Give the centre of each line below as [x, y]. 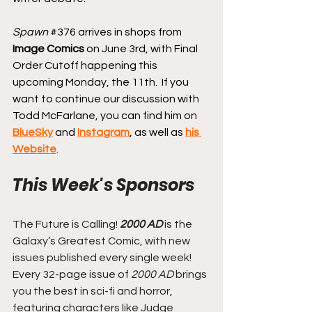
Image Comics [48, 48]
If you [175, 82]
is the [178, 224]
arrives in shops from [130, 32]
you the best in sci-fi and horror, [94, 291]
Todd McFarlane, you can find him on [106, 115]
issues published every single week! [103, 257]
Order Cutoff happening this [86, 65]
